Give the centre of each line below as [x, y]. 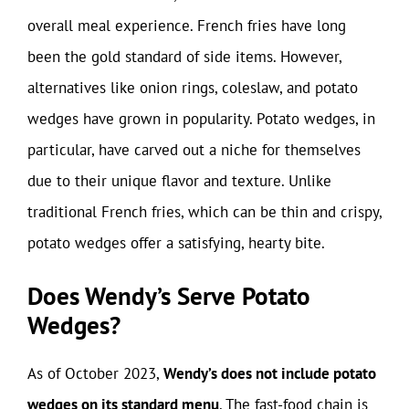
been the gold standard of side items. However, [184, 56]
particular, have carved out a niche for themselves [194, 149]
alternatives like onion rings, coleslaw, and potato [193, 87]
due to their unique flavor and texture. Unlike [179, 180]
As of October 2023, [95, 373]
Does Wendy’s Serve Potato [169, 296]
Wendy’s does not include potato [270, 373]
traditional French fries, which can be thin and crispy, [204, 211]
